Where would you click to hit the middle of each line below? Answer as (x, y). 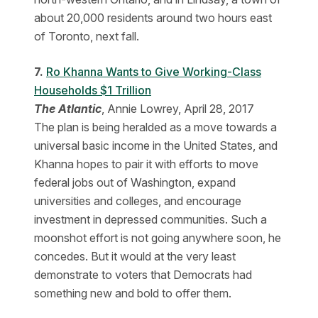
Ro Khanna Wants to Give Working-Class (154, 72)
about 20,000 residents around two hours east (153, 18)
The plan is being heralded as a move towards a (155, 127)
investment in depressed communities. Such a (150, 219)
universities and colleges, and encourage (138, 201)
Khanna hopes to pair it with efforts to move (146, 164)
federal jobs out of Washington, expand (135, 182)
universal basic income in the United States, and (156, 146)
